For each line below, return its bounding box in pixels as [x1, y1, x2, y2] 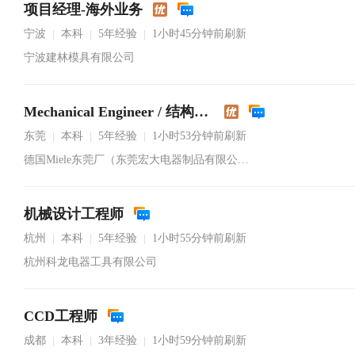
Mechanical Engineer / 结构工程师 [194, 104, 208, 120]
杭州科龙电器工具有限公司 [24, 256, 157, 268]
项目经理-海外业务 [24, 2, 143, 17]
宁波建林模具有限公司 [24, 52, 135, 63]
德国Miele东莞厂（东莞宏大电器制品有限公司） [238, 154, 249, 166]
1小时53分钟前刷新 [152, 130, 246, 142]
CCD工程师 [24, 308, 97, 324]
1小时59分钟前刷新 [152, 334, 246, 346]
